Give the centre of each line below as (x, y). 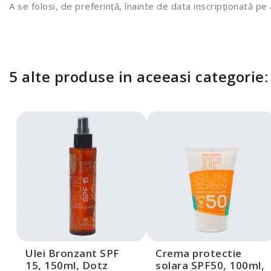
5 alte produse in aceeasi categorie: (139, 76)
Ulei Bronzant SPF (73, 253)
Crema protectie (199, 253)
